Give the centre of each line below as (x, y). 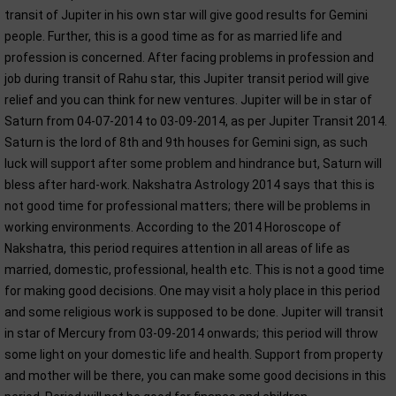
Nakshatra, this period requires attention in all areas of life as (177, 248)
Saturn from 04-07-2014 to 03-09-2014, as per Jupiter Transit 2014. (196, 121)
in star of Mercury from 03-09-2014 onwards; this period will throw (191, 333)
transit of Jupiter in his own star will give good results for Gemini (186, 15)
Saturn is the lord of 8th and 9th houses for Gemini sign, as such (186, 142)
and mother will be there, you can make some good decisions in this (195, 376)
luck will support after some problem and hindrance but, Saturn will (193, 164)
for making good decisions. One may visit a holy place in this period (192, 291)
